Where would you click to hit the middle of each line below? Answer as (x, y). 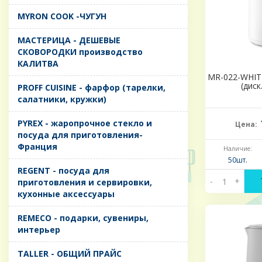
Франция (37, 147)
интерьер (39, 230)
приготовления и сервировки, (85, 182)
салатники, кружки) (62, 99)
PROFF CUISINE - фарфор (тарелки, (92, 88)
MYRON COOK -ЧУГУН (62, 16)
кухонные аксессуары (66, 194)
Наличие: (237, 149)
